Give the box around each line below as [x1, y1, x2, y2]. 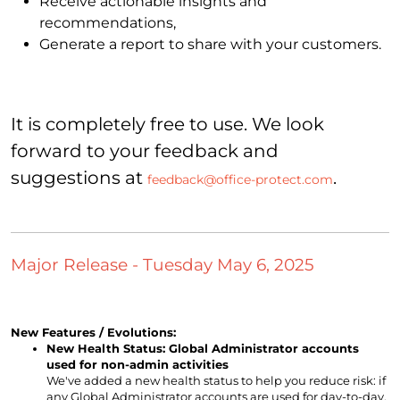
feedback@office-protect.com [147, 171, 333, 188]
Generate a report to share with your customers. [39, 36, 381, 54]
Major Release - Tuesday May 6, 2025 [11, 254, 314, 276]
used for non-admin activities [46, 357, 229, 372]
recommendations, [39, 14, 176, 32]
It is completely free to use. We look [11, 113, 324, 136]
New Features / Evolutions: [11, 325, 176, 340]
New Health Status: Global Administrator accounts [46, 341, 359, 356]
